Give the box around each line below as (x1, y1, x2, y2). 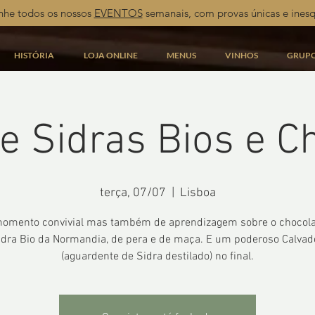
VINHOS (224, 50, 258, 60)
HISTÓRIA (14, 50, 54, 60)
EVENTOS (94, 6, 143, 20)
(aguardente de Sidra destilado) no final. (61, 250, 254, 264)
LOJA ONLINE (83, 50, 138, 60)
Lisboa (179, 186, 216, 201)
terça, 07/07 (99, 186, 166, 201)
